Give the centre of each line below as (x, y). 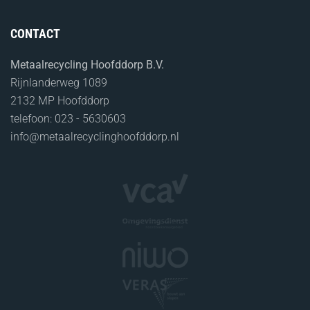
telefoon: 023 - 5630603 (68, 118)
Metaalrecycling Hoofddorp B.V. (87, 64)
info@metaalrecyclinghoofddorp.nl (95, 136)
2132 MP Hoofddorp (60, 100)
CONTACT (35, 33)
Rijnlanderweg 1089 (59, 82)
